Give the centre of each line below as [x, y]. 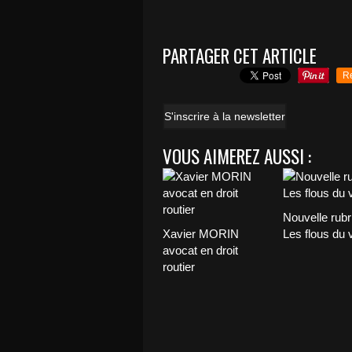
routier [180, 266]
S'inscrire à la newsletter [225, 116]
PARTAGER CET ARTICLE [240, 55]
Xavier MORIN [201, 233]
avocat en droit [200, 250]
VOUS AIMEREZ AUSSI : [237, 156]
